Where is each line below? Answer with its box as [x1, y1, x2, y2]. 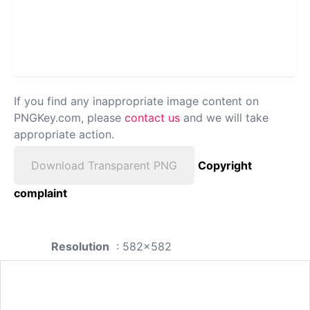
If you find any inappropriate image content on [14, 93, 259, 108]
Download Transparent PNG [31, 158, 177, 172]
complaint [14, 185, 67, 200]
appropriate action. [14, 127, 114, 141]
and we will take [180, 110, 268, 125]
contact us [125, 110, 180, 125]
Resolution [51, 239, 109, 253]
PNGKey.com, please [14, 110, 125, 125]
